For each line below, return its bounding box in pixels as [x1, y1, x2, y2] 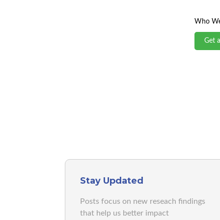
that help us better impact [80, 209, 169, 217]
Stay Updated [80, 175, 143, 186]
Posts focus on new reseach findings [80, 197, 205, 205]
